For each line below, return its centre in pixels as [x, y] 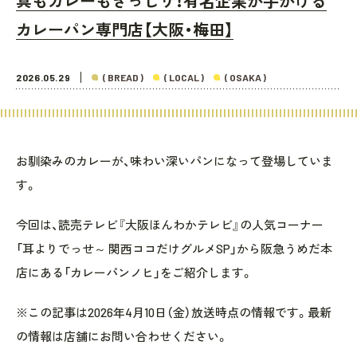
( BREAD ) [124, 77]
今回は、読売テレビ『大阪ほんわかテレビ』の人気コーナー [170, 225]
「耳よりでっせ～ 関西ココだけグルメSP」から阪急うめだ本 [174, 249]
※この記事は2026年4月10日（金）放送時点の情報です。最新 [174, 312]
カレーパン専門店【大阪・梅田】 [125, 29]
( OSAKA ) [246, 77]
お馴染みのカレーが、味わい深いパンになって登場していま [175, 161]
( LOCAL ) [184, 77]
